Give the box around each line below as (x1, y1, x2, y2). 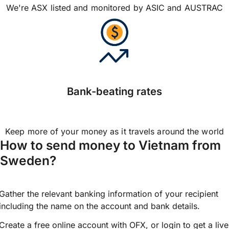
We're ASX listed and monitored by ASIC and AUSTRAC (6, 3, 223, 13)
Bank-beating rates (67, 85, 162, 98)
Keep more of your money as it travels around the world (5, 126, 224, 137)
